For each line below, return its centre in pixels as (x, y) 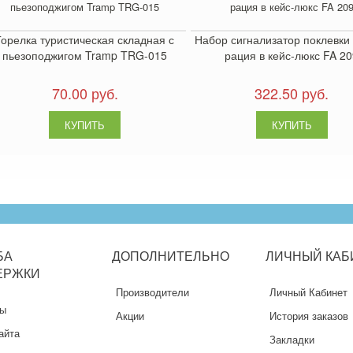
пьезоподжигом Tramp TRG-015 (85, 56)
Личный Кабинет (308, 292)
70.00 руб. (85, 93)
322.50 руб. (292, 93)
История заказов (308, 316)
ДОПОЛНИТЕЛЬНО (170, 256)
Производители (152, 292)
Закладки (292, 340)
